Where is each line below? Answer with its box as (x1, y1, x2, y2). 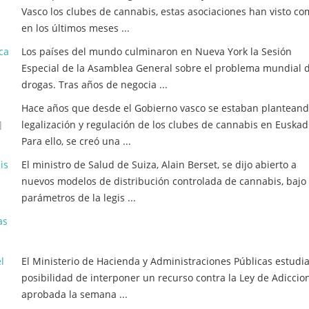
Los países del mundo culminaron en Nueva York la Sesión (21, 45, 292, 58)
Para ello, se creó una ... (21, 134, 131, 148)
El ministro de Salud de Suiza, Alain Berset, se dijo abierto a (21, 158, 297, 171)
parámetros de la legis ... (21, 191, 136, 204)
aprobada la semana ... (21, 288, 128, 301)
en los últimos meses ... (21, 21, 130, 34)
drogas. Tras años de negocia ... (21, 78, 168, 91)
